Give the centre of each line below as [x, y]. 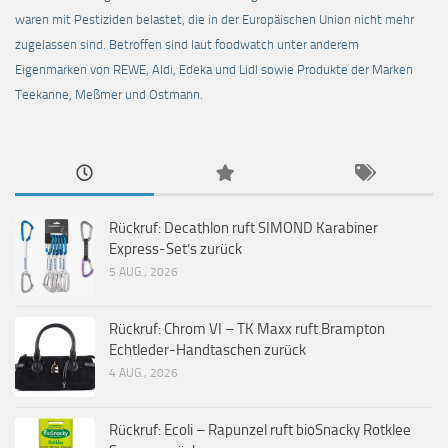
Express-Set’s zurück [175, 249]
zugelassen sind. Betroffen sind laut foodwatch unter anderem [187, 45]
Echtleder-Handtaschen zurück [207, 350]
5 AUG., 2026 [143, 272]
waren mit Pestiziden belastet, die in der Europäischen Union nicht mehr [214, 20]
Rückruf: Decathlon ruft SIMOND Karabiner [243, 228]
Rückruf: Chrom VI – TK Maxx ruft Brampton [247, 329]
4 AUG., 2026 [143, 373]
